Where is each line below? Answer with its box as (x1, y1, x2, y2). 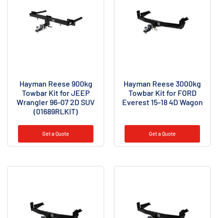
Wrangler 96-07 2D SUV (17, 97, 95, 107)
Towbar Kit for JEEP (22, 88, 90, 97)
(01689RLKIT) (34, 106, 78, 116)
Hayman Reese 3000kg (124, 78, 201, 88)
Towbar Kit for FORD (128, 88, 197, 97)
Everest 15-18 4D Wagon (122, 97, 203, 107)
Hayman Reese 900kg (19, 78, 92, 88)
